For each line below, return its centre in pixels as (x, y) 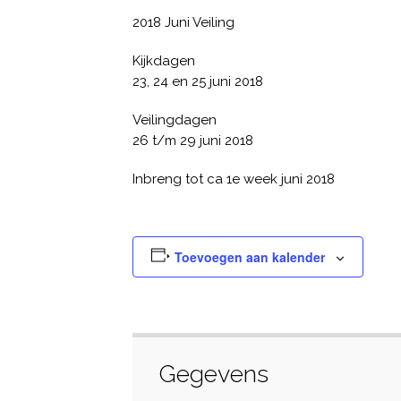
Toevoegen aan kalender (249, 257)
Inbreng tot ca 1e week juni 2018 (234, 179)
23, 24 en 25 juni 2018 (198, 81)
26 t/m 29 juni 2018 (193, 141)
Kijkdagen (164, 61)
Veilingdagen (175, 120)
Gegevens (214, 374)
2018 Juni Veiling (183, 22)
